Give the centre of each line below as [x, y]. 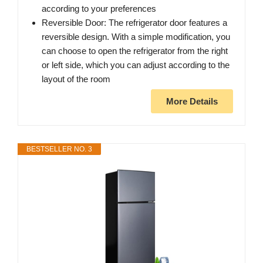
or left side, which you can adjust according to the [136, 65]
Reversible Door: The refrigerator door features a [134, 22]
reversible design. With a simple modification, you [136, 36]
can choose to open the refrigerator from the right [135, 50]
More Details [192, 101]
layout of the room [76, 79]
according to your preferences [99, 8]
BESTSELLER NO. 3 [59, 149]
